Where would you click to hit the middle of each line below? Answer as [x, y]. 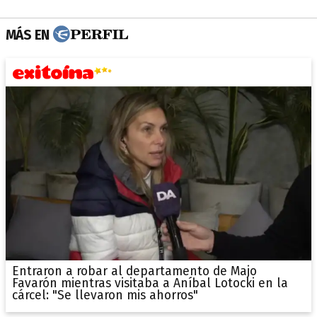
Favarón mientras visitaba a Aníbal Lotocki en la [150, 284]
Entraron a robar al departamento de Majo [134, 272]
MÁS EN [28, 35]
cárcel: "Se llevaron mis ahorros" [105, 296]
